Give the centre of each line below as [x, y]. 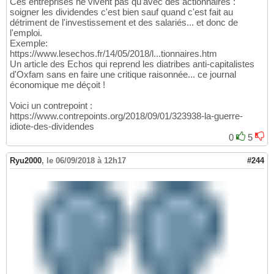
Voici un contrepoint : [51, 106]
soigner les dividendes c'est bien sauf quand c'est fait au [121, 12]
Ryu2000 [26, 161]
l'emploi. [26, 33]
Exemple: [29, 43]
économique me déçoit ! [57, 85]
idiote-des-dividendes [52, 127]
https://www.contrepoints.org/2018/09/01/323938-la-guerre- [126, 116]
